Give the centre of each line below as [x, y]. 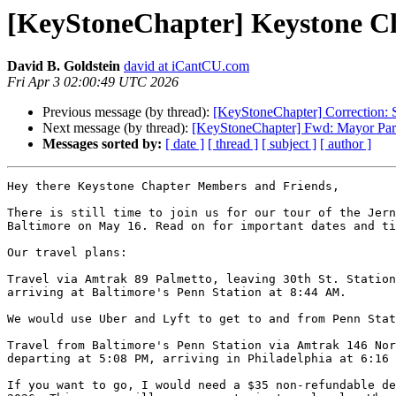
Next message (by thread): [117, 128]
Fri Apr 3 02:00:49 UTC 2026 [93, 82]
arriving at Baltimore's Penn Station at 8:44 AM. [177, 293]
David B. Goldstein [64, 66]
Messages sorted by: [102, 144]
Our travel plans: [67, 253]
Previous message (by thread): [128, 112]
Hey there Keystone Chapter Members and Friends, [173, 187]
